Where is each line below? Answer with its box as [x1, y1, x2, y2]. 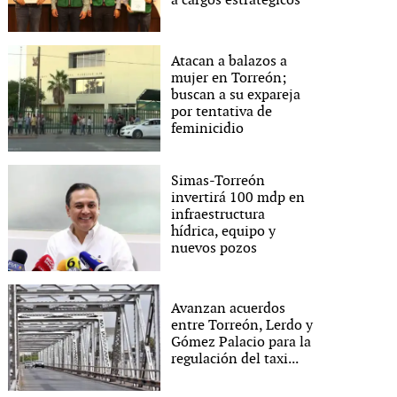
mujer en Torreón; [171, 69, 287, 87]
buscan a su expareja [171, 86, 301, 104]
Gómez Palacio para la [171, 334, 312, 351]
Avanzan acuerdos [171, 300, 286, 317]
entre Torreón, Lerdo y [171, 317, 314, 334]
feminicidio [171, 120, 245, 137]
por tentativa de [171, 103, 273, 121]
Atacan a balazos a [171, 52, 288, 70]
